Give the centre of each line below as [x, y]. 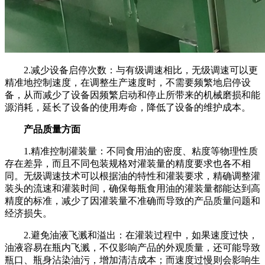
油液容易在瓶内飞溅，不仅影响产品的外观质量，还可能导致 [132, 247]
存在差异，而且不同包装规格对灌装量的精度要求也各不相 [128, 163]
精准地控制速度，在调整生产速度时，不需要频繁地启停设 [128, 82]
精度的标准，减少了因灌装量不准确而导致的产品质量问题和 [132, 201]
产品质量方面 [43, 129]
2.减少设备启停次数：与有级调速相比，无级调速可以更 [131, 70]
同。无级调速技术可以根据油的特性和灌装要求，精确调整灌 [132, 176]
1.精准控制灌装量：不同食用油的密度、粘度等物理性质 [131, 151]
